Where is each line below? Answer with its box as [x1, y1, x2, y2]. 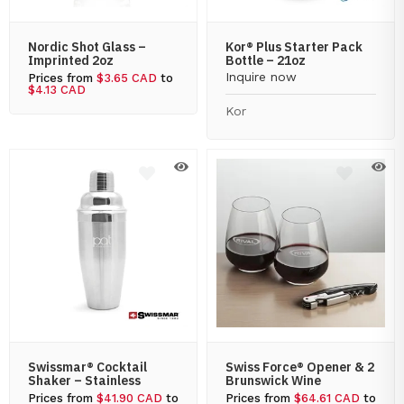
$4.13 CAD [28, 83, 86, 96]
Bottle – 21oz [225, 52, 306, 69]
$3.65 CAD [96, 71, 157, 85]
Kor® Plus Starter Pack [225, 39, 363, 55]
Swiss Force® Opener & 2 [225, 359, 374, 375]
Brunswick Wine [225, 372, 321, 389]
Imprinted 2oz [28, 52, 114, 69]
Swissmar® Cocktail [28, 359, 147, 375]
